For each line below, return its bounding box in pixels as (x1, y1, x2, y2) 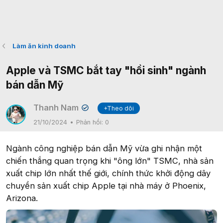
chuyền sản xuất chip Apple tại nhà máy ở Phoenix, (6, 181, 206, 191)
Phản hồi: (76, 118, 105, 126)
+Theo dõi (104, 105, 134, 112)
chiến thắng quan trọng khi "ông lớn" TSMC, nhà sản (6, 156, 214, 166)
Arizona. (6, 193, 38, 203)
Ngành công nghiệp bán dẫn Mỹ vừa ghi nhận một (6, 143, 202, 153)
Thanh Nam (33, 103, 79, 112)
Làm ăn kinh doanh (12, 42, 76, 50)
